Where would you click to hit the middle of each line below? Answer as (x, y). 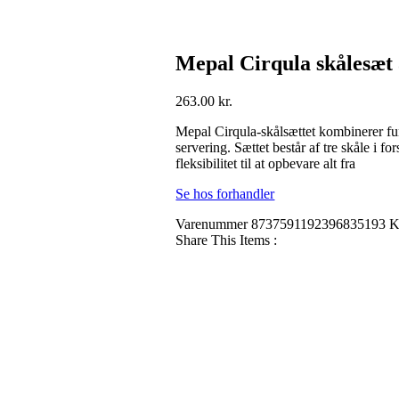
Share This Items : (227, 240)
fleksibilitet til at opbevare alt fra (266, 164)
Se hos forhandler (225, 194)
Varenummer (214, 224)
